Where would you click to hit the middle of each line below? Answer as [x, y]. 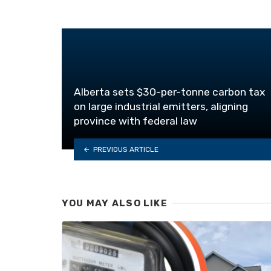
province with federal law [135, 121]
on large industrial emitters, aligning [161, 107]
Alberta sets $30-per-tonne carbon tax [169, 92]
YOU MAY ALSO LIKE [115, 204]
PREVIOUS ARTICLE [126, 149]
